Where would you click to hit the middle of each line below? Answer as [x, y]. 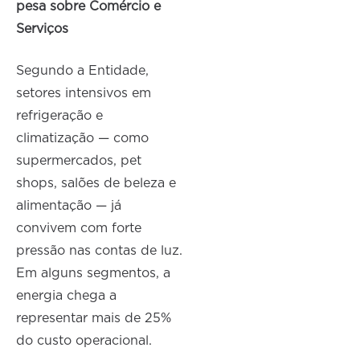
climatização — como [83, 139]
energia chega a [67, 296]
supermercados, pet [79, 161]
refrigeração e [60, 116]
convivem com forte [79, 229]
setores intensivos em [84, 94]
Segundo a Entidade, [83, 71]
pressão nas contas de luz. [100, 251]
